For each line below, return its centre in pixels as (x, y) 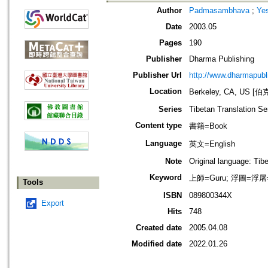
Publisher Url (157, 75)
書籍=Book (208, 126)
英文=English (212, 144)
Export (53, 203)
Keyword (166, 178)
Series (170, 109)
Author (169, 11)
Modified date (157, 244)
